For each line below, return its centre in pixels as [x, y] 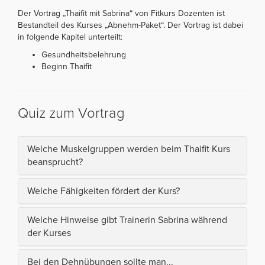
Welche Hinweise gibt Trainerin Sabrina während [127, 220]
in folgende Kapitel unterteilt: [70, 37]
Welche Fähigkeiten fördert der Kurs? [104, 191]
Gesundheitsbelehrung [84, 55]
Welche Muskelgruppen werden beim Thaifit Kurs [129, 149]
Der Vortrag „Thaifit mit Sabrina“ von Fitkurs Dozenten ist [121, 14]
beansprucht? [55, 162]
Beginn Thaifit [67, 67]
